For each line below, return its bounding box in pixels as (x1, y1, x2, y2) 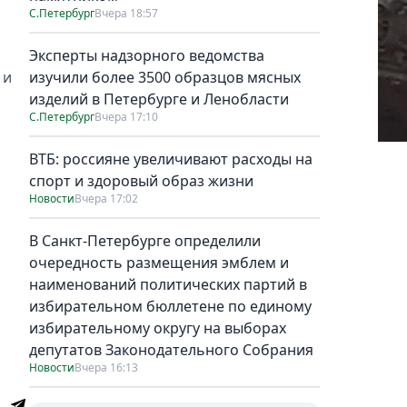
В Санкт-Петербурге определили (29, 230, 261, 251)
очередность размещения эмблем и (29, 252, 289, 273)
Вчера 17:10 (94, 108, 158, 124)
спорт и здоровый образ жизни (29, 170, 253, 191)
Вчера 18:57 (94, 5, 158, 21)
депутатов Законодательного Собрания (29, 339, 313, 360)
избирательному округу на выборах (29, 317, 286, 338)
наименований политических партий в (29, 273, 307, 294)
